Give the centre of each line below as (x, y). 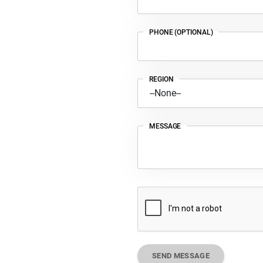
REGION (161, 79)
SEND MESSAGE (181, 256)
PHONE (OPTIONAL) (181, 32)
